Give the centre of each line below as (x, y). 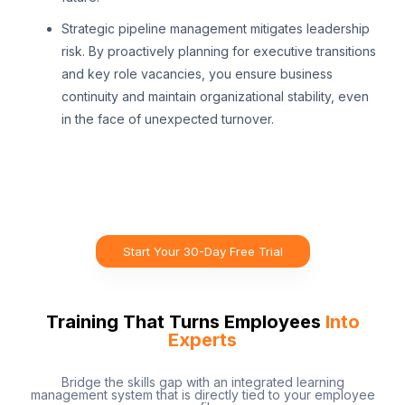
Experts (202, 340)
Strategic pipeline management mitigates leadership (216, 29)
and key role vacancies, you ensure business (197, 74)
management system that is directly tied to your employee (202, 395)
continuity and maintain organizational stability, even (215, 97)
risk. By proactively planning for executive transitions (219, 52)
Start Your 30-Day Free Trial (202, 252)
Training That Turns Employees (185, 322)
